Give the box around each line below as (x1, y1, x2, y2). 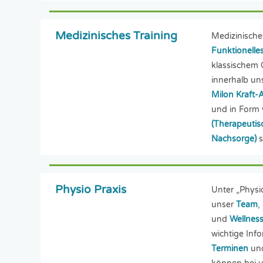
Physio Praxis (55, 183, 127, 196)
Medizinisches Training (55, 29, 178, 42)
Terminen (211, 243, 248, 254)
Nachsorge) (211, 133, 257, 144)
